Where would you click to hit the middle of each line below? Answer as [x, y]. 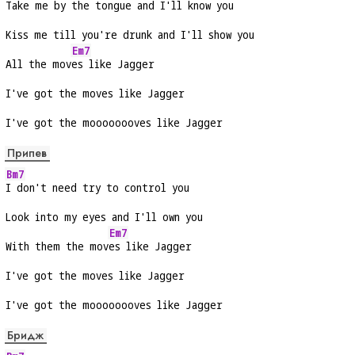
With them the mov [57, 246]
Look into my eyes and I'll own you [104, 217]
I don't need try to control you [97, 188]
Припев [27, 153]
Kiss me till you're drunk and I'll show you [130, 35]
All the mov [38, 64]
